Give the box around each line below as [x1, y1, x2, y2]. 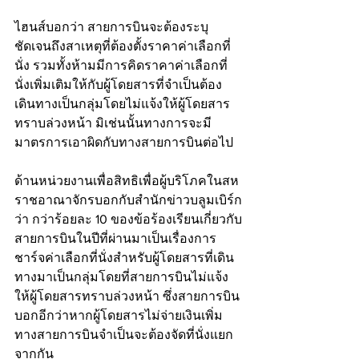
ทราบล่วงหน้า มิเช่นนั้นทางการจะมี [14, 116, 212, 131]
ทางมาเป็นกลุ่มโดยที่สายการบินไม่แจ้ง [14, 270, 228, 284]
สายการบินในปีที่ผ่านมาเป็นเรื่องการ [14, 232, 216, 246]
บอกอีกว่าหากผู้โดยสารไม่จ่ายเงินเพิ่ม [14, 309, 226, 323]
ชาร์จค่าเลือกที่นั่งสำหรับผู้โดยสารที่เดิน [14, 251, 234, 265]
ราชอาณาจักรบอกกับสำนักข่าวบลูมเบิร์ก [14, 193, 242, 208]
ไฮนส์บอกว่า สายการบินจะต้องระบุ [14, 20, 208, 34]
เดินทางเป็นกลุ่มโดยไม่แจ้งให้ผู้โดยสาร [14, 97, 230, 111]
